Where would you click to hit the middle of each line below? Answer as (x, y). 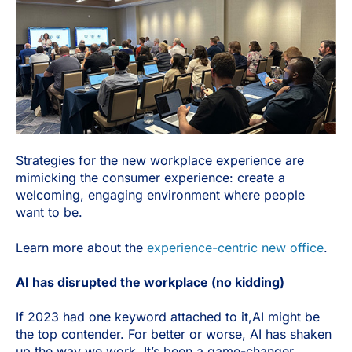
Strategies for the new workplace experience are (160, 161)
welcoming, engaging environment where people (160, 195)
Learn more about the (81, 247)
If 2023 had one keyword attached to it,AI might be (168, 317)
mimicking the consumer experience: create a (150, 178)
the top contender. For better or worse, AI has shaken (174, 334)
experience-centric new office (235, 247)
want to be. (49, 213)
